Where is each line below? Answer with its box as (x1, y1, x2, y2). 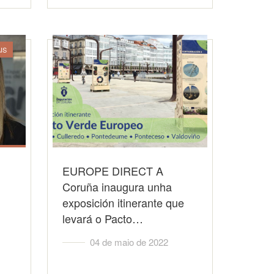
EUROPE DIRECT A (62, 163, 164, 179)
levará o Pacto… (62, 210, 144, 226)
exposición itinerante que (62, 194, 185, 210)
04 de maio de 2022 (90, 235, 169, 248)
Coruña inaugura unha (62, 179, 172, 194)
